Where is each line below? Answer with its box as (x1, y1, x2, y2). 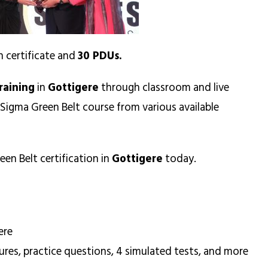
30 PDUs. (78, 46, 122, 65)
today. (163, 149, 196, 167)
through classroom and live (99, 78, 229, 96)
